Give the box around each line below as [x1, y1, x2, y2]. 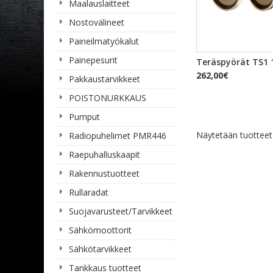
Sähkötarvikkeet [69, 243, 132, 255]
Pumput [69, 111, 100, 122]
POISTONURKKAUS [69, 92, 146, 104]
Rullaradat [69, 186, 108, 198]
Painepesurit [69, 54, 118, 66]
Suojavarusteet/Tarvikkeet [69, 205, 172, 217]
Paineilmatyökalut [69, 35, 139, 47]
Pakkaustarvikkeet [69, 73, 140, 85]
